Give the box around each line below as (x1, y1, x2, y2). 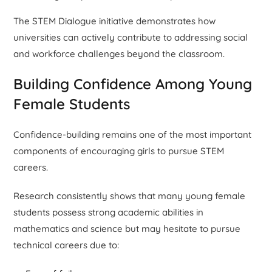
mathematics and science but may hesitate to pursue (13, 222, 241, 234)
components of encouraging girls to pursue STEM (13, 144, 225, 157)
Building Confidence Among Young (13, 74, 253, 93)
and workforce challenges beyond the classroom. (13, 47, 225, 59)
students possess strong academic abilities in (13, 206, 204, 218)
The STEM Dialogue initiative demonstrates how (13, 15, 216, 27)
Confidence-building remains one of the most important (13, 128, 252, 140)
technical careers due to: (13, 239, 120, 251)
